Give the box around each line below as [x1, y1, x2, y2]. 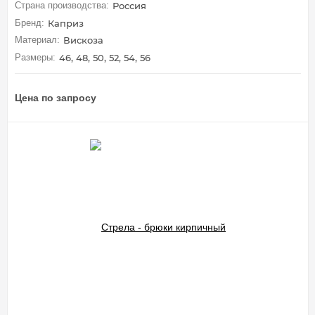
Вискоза [63, 34, 103, 46]
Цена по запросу [15, 91, 96, 103]
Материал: [15, 34, 60, 46]
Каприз [48, 17, 84, 29]
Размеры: [15, 51, 56, 63]
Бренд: [15, 17, 44, 28]
